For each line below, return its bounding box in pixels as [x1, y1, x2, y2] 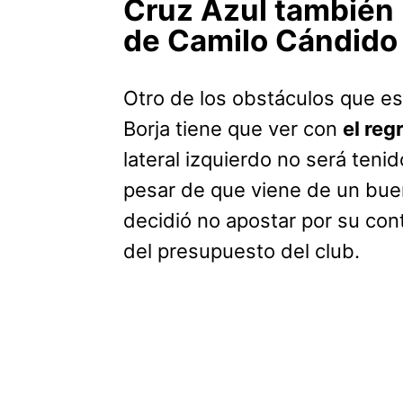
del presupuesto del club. [123, 239, 360, 264]
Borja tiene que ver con [123, 117, 343, 141]
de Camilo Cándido [123, 22, 398, 59]
